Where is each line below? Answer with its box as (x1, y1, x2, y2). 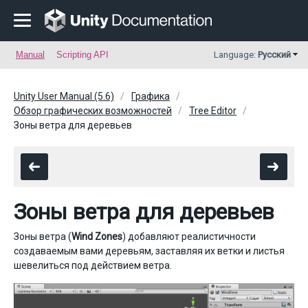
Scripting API (56, 49, 109, 60)
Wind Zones (71, 231, 122, 242)
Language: (214, 49, 258, 60)
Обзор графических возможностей (14, 105, 172, 116)
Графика (131, 91, 170, 102)
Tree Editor (189, 105, 236, 116)
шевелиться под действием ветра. (14, 260, 172, 271)
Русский (258, 49, 291, 60)
